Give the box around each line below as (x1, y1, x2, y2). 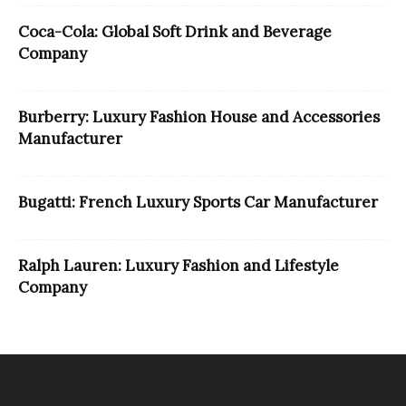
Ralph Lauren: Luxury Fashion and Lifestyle (18, 255, 339, 275)
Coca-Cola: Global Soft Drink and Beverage (18, 21, 332, 42)
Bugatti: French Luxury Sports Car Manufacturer (18, 191, 378, 212)
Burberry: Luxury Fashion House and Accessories (18, 106, 380, 127)
